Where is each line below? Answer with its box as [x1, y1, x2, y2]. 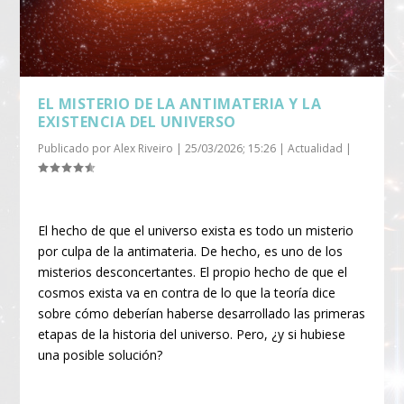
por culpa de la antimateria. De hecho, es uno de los [38, 242, 344, 260]
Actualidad [288, 141, 344, 157]
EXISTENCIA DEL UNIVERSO [38, 112, 236, 133]
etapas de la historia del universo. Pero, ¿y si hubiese [38, 325, 346, 343]
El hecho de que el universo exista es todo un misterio [38, 221, 354, 239]
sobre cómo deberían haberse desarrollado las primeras [38, 304, 366, 322]
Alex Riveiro [114, 141, 174, 157]
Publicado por [38, 141, 115, 157]
